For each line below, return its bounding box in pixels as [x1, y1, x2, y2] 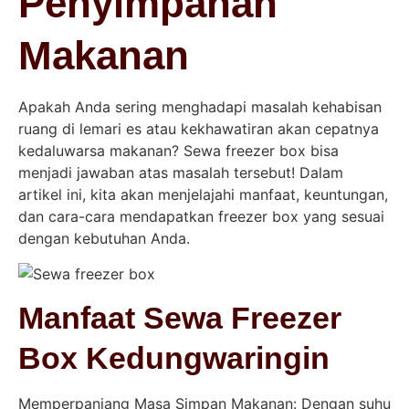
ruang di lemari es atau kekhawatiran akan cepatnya [18, 120, 379, 139]
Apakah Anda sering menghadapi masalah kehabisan [18, 98, 382, 117]
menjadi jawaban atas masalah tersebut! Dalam [18, 163, 343, 183]
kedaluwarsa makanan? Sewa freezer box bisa [18, 142, 339, 161]
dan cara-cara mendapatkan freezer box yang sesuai [18, 207, 384, 226]
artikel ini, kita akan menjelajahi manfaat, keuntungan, [18, 185, 388, 204]
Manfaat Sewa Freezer [18, 300, 341, 336]
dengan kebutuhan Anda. [18, 229, 190, 248]
